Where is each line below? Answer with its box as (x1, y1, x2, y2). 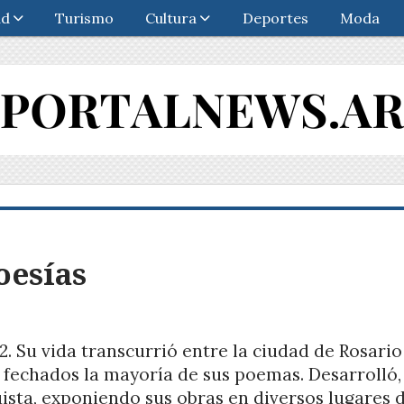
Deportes (242, 9, 308, 27)
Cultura (145, 9, 197, 27)
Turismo (55, 9, 115, 27)
